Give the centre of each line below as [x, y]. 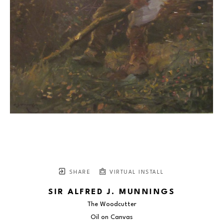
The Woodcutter [111, 205]
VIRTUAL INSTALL [136, 173]
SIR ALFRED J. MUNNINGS [111, 192]
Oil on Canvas [111, 218]
